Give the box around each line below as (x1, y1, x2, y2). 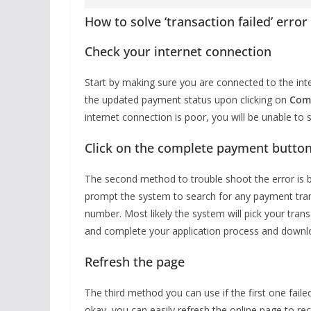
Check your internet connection (85, 43, 271, 60)
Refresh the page (85, 253, 185, 270)
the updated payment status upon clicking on (85, 93, 289, 106)
